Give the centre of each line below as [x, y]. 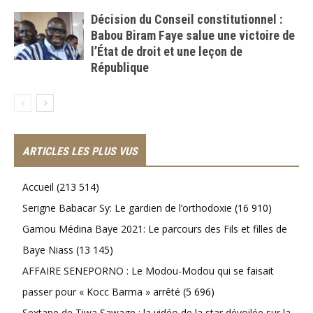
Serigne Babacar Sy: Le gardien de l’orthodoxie [127, 208]
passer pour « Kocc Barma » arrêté [101, 291]
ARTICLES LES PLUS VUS [80, 151]
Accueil [38, 187]
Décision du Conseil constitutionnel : [187, 19]
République [120, 67]
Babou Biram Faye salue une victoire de [193, 35]
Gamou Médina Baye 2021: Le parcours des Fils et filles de [155, 228]
